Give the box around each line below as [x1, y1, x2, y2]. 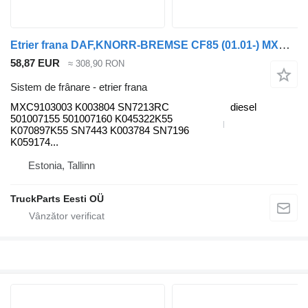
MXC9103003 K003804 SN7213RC [10, 100, 169, 113]
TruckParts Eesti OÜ [10, 192, 104, 204]
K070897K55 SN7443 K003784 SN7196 [10, 124, 189, 136]
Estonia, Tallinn [28, 159, 95, 171]
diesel [230, 100, 256, 113]
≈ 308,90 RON [68, 58, 124, 69]
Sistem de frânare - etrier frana [10, 80, 147, 93]
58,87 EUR [10, 57, 60, 69]
